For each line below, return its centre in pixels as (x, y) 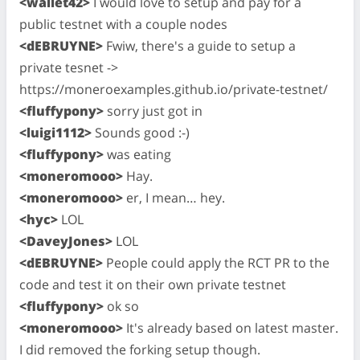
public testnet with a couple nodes (123, 24)
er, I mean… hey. (174, 198)
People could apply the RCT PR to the (216, 263)
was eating (137, 154)
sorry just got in (153, 111)
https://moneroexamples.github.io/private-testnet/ (174, 89)
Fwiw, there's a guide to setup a (199, 46)
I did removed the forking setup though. (140, 350)
